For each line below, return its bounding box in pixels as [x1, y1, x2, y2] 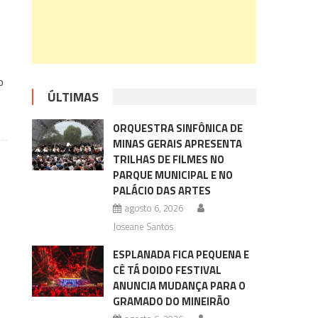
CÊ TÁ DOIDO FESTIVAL [112, 262, 221, 278]
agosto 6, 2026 [124, 201, 183, 215]
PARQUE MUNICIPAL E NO [112, 167, 233, 183]
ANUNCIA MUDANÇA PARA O [112, 278, 246, 294]
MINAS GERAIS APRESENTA [112, 136, 242, 152]
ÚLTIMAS [48, 87, 99, 106]
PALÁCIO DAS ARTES [112, 182, 211, 199]
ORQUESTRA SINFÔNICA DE [112, 120, 243, 136]
